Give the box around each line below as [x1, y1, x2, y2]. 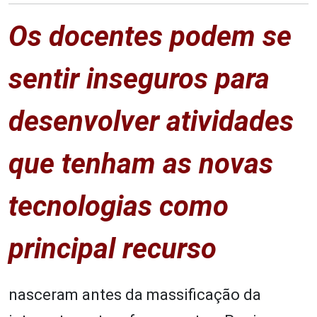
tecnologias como [8, 189, 229, 223]
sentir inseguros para [8, 62, 270, 96]
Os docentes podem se [8, 19, 292, 53]
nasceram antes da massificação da [8, 285, 261, 304]
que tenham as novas [8, 146, 273, 180]
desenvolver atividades [8, 104, 294, 138]
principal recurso [8, 231, 217, 265]
